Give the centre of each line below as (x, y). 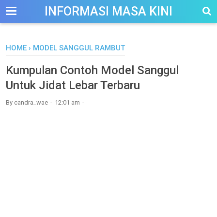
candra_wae (31, 102)
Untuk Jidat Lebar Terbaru (73, 85)
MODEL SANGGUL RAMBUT (79, 48)
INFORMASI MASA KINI (108, 11)
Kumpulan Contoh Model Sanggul (92, 70)
